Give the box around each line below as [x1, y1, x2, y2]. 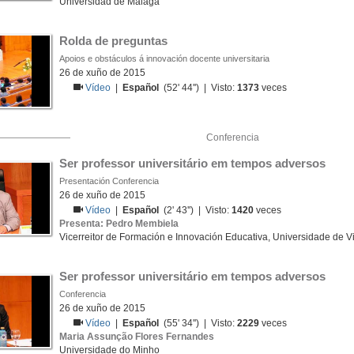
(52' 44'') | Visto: [159, 82, 238, 93]
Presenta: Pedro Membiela [59, 218, 179, 229]
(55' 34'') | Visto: [159, 318, 238, 329]
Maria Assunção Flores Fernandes [59, 331, 214, 342]
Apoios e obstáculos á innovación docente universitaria [59, 54, 269, 63]
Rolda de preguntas [59, 34, 168, 47]
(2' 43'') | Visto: [159, 205, 232, 216]
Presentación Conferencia [59, 176, 159, 186]
